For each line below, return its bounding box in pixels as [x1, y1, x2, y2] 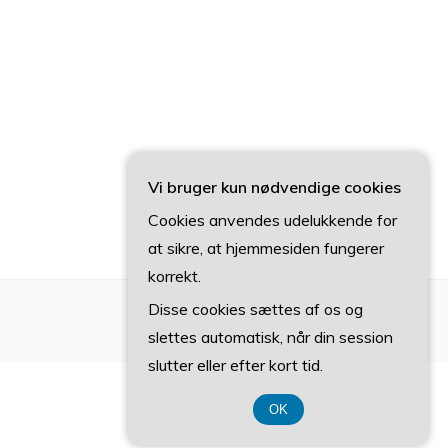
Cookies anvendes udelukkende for [148, 210, 397, 230]
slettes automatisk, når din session [148, 327, 393, 347]
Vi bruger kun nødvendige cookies [148, 177, 401, 197]
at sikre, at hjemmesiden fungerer [148, 238, 384, 258]
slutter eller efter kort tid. [148, 355, 323, 375]
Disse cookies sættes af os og [148, 299, 363, 319]
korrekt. [148, 266, 201, 286]
